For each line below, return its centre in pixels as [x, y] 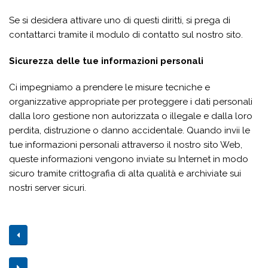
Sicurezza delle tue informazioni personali [106, 61]
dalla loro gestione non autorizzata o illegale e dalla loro [131, 116]
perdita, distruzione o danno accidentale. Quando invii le [130, 130]
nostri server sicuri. [48, 188]
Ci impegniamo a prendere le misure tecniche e [109, 87]
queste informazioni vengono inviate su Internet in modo [129, 159]
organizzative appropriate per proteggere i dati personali [131, 102]
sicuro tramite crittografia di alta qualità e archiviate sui [125, 173]
